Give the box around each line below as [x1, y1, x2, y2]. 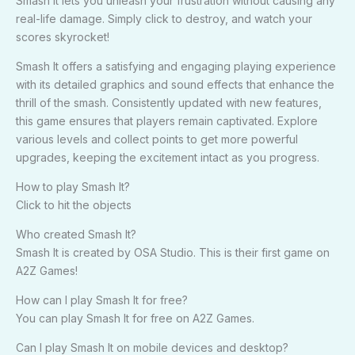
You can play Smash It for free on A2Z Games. [16, 311, 254, 325]
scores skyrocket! [16, 29, 109, 44]
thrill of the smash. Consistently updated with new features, [16, 95, 322, 109]
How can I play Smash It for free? [16, 292, 188, 307]
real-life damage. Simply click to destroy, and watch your [16, 11, 312, 25]
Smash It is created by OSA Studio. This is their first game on [16, 245, 330, 259]
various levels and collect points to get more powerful [16, 132, 298, 146]
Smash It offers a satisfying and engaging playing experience [16, 59, 336, 73]
